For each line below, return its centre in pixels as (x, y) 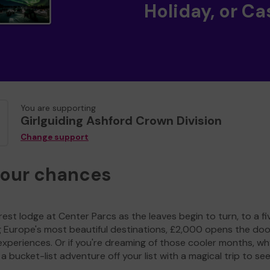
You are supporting (58, 108)
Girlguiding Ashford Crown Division (121, 121)
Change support (55, 137)
